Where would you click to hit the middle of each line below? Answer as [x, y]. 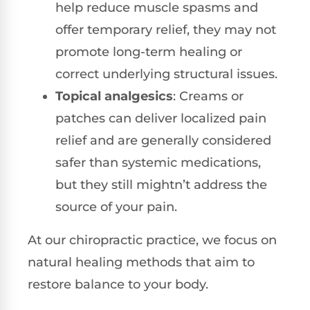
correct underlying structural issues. [166, 74]
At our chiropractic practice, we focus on [152, 240]
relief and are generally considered [163, 140]
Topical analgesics [114, 96]
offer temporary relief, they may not [166, 29]
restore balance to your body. [118, 284]
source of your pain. [116, 207]
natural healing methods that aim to [141, 262]
